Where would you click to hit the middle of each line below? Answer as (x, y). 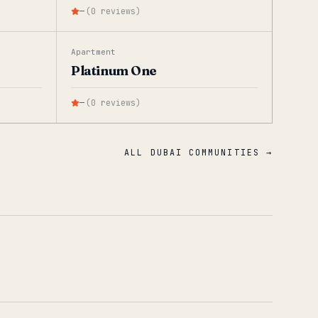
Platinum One (114, 71)
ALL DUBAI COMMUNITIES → (198, 152)
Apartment (94, 52)
